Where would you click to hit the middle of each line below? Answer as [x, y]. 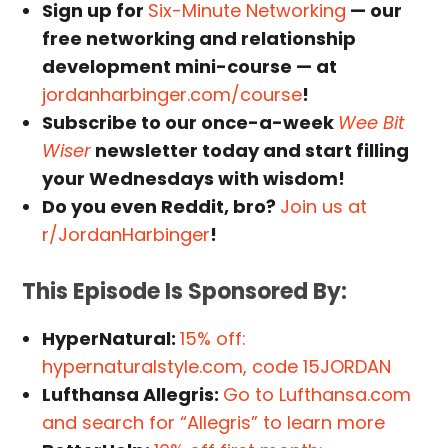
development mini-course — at [190, 67]
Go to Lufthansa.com [317, 395]
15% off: [213, 339]
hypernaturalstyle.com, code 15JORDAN [217, 367]
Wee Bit [372, 123]
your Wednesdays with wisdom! [194, 179]
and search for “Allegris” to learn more [214, 423]
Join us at [324, 207]
